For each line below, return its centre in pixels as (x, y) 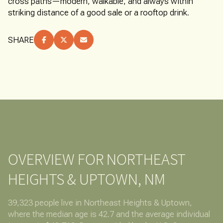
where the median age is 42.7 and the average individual (109, 214)
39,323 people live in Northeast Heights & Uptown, (100, 203)
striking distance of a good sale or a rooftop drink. (99, 13)
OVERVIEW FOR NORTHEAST (97, 160)
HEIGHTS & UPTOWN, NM (87, 179)
